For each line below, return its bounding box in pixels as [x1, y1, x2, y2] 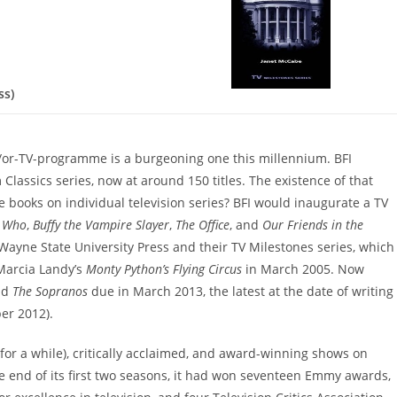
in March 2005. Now [242, 260, 364, 277]
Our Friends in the [262, 215, 363, 233]
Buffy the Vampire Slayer [33, 215, 169, 233]
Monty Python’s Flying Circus [86, 260, 242, 277]
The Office [175, 215, 230, 233]
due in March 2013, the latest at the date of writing [91, 282, 393, 300]
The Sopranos [12, 282, 91, 300]
